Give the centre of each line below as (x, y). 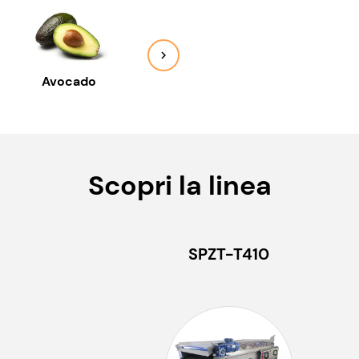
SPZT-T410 (229, 254)
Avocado (69, 82)
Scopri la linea (179, 186)
